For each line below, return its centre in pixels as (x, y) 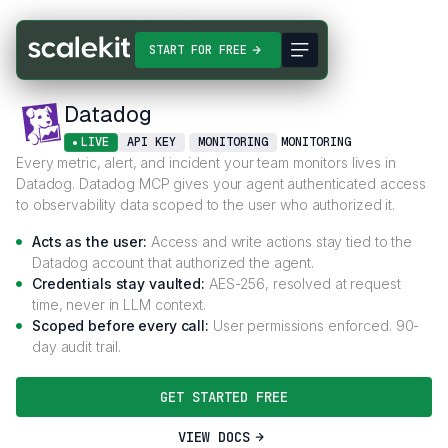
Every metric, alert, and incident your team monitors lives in (206, 162)
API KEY (151, 142)
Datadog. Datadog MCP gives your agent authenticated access (221, 183)
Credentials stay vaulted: (118, 283)
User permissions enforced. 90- (314, 325)
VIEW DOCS (214, 437)
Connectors (56, 50)
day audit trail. (77, 346)
